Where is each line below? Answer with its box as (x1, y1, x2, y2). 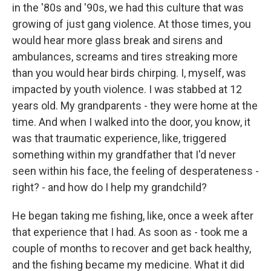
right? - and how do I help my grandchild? (12, 181, 207, 194)
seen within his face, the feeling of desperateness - (12, 165, 259, 177)
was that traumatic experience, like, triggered (12, 132, 226, 145)
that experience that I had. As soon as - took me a (12, 226, 247, 238)
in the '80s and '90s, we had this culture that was (12, 1, 244, 14)
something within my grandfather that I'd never (12, 148, 236, 161)
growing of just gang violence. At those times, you (12, 18, 251, 30)
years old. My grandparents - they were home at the (12, 99, 258, 112)
